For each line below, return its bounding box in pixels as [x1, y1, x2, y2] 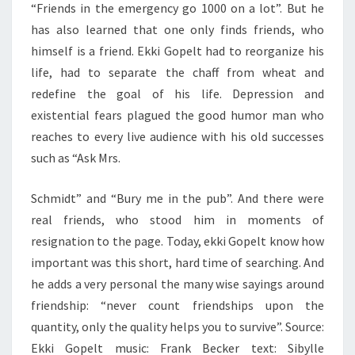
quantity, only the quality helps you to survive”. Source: [31, 319, 324, 334]
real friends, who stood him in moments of [31, 212, 324, 227]
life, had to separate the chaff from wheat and [31, 64, 324, 80]
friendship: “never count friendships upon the [31, 297, 324, 313]
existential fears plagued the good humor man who [31, 107, 324, 123]
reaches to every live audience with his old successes [31, 128, 324, 144]
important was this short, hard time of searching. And [31, 254, 324, 270]
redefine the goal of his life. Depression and [31, 86, 324, 101]
